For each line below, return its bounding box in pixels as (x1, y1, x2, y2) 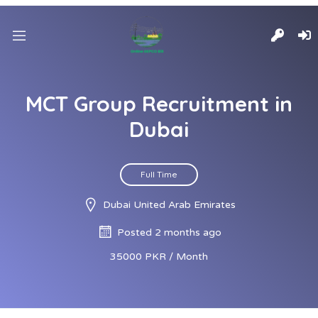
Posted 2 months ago (117, 226, 221, 238)
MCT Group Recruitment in (26, 90, 292, 117)
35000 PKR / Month (110, 251, 208, 263)
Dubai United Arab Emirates (103, 199, 236, 211)
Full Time (141, 169, 177, 180)
